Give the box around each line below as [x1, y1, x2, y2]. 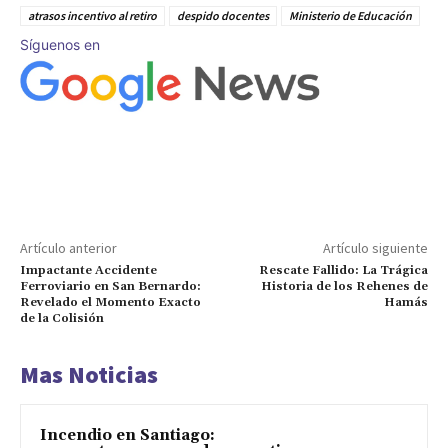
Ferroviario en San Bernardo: [20, 278, 201, 294]
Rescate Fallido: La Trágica [258, 262, 428, 278]
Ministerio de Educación [289, 8, 412, 24]
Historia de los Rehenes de [260, 278, 428, 294]
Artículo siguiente [322, 238, 428, 257]
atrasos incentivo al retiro [28, 8, 157, 24]
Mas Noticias [20, 358, 158, 390]
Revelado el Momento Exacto [20, 294, 201, 310]
